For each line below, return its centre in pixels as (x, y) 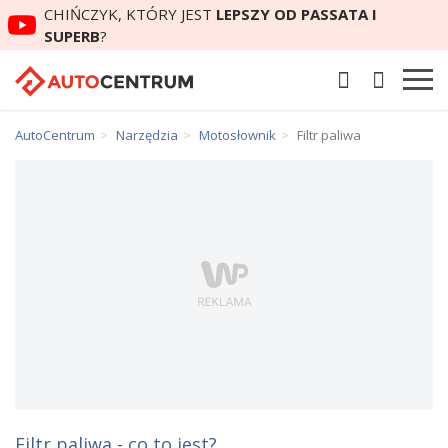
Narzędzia (147, 135)
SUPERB (72, 36)
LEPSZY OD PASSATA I (296, 14)
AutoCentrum (55, 135)
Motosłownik (237, 135)
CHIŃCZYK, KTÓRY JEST (130, 14)
